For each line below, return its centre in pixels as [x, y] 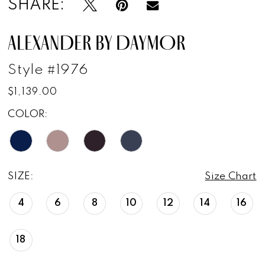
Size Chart [231, 176]
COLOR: [28, 115]
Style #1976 [49, 71]
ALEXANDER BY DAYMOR [97, 43]
